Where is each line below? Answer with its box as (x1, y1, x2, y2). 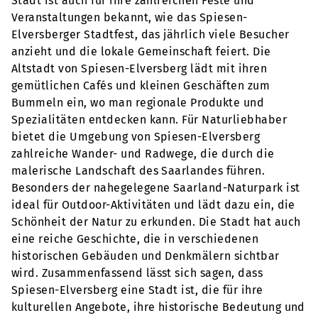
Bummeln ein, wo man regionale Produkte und (11, 96, 265, 110)
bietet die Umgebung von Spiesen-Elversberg (11, 130, 261, 144)
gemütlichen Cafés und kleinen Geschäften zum (11, 79, 270, 93)
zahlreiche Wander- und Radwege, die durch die (11, 147, 275, 161)
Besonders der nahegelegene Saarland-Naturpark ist (11, 181, 300, 195)
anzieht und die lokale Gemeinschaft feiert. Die (11, 45, 271, 59)
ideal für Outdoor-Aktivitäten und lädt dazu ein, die (11, 198, 295, 212)
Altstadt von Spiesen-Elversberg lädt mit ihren (11, 62, 268, 76)
